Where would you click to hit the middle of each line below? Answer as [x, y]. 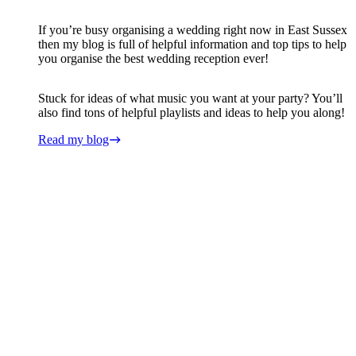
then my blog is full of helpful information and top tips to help [192, 44]
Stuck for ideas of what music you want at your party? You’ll [190, 98]
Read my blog [74, 139]
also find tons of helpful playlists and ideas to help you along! [192, 112]
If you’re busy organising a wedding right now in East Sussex [193, 29]
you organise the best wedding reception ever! [153, 58]
